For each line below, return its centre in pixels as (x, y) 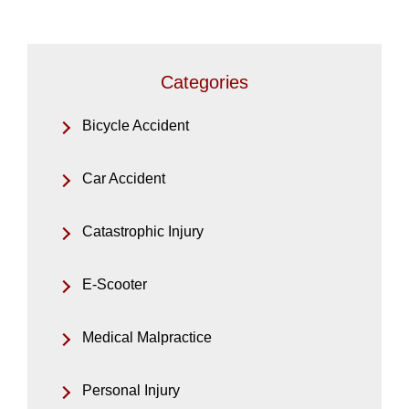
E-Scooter (115, 285)
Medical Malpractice (147, 338)
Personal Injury (131, 391)
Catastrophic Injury (143, 232)
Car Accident (124, 179)
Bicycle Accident (136, 126)
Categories (204, 83)
